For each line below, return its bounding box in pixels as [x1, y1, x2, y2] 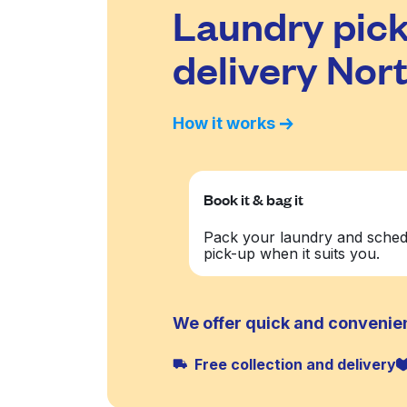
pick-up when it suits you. [203, 244, 381, 263]
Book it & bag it [203, 189, 304, 210]
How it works [173, 114, 275, 133]
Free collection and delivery [194, 355, 396, 373]
